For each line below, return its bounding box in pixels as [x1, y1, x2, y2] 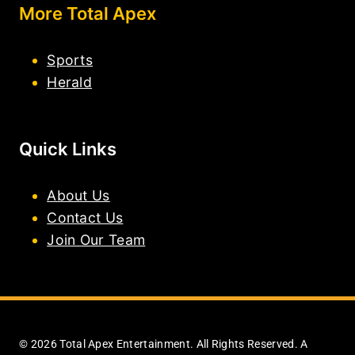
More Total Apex [19, 2, 156, 24]
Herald [47, 73, 93, 90]
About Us [47, 187, 110, 204]
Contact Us [47, 209, 124, 227]
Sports [47, 51, 94, 68]
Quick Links [19, 139, 116, 160]
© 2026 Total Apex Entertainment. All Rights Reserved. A [19, 337, 308, 350]
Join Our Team [47, 231, 146, 249]
